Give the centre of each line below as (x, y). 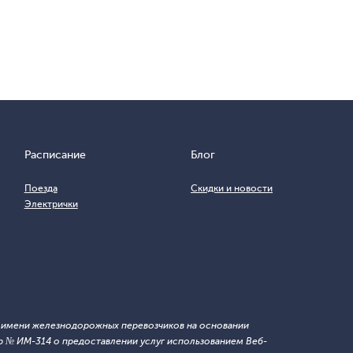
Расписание (55, 155)
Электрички (51, 204)
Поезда (41, 188)
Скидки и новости (231, 188)
